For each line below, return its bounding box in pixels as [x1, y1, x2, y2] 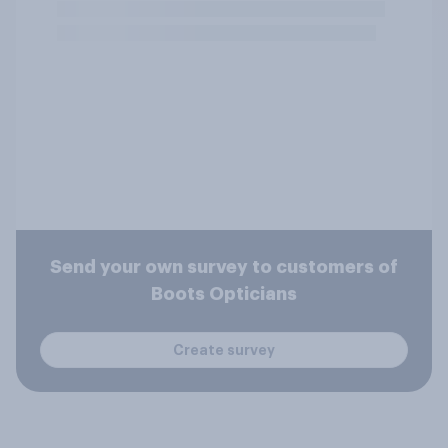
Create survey [173, 342, 275, 357]
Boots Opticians [151, 285, 297, 303]
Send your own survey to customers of [50, 258, 398, 276]
